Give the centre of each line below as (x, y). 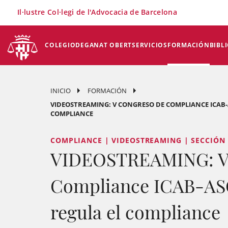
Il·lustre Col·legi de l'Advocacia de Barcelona (97, 12)
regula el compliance (135, 212)
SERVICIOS (150, 45)
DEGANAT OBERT (104, 45)
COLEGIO (60, 45)
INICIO (61, 91)
